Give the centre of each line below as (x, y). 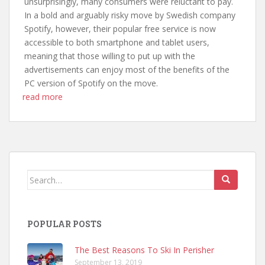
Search (41, 176)
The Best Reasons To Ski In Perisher (144, 250)
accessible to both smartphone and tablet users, (117, 42)
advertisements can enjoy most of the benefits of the (127, 70)
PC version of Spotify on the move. (91, 83)
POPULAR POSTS (64, 224)
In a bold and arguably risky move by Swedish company (130, 15)
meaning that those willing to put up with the (110, 56)
